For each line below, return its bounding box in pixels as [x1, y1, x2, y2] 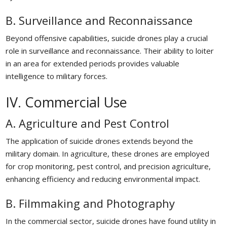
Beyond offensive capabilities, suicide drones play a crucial [5, 32, 208, 43]
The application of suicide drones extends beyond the [5, 135, 193, 146]
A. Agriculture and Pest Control [5, 115, 169, 131]
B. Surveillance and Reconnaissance [5, 12, 193, 28]
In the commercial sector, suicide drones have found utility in [5, 215, 216, 226]
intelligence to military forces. [5, 70, 107, 81]
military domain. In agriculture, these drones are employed [5, 148, 209, 159]
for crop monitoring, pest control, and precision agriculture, [5, 161, 211, 171]
